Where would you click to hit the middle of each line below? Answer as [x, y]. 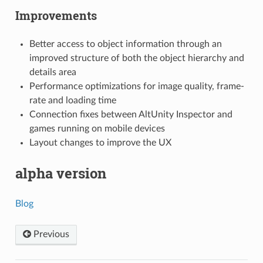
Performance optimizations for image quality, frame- [136, 86]
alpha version [60, 173]
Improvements [56, 15]
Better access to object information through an [125, 44]
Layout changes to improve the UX [100, 142]
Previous [50, 234]
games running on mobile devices [97, 128]
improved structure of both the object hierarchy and [136, 58]
